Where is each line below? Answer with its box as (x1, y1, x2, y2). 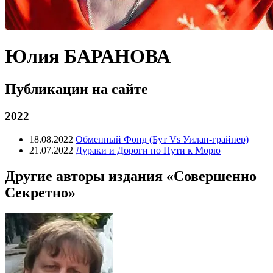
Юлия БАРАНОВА (5, 45, 171, 68)
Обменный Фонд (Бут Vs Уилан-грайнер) (76, 134, 249, 145)
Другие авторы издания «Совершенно (5, 168, 257, 185)
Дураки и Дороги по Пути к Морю (76, 145, 221, 156)
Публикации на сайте (5, 80, 148, 97)
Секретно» (5, 185, 76, 201)
